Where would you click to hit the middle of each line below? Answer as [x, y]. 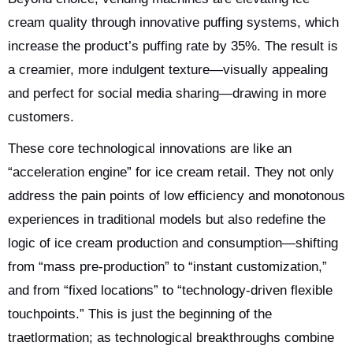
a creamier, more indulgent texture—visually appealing [168, 70]
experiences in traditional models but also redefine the [167, 219]
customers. [41, 117]
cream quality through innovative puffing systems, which [173, 22]
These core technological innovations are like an [150, 149]
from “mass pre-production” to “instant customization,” [167, 267]
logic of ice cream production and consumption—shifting [173, 243]
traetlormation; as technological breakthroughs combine [171, 338]
